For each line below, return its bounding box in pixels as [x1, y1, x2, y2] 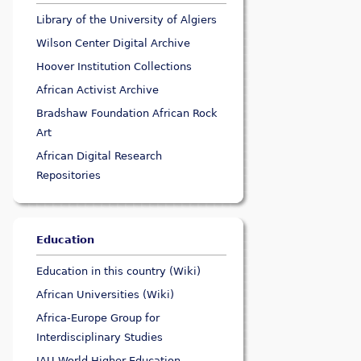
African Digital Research [36, 150, 163, 163]
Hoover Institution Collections [36, 60, 193, 73]
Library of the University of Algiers [36, 14, 218, 27]
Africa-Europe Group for [36, 312, 160, 325]
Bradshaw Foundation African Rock [36, 107, 218, 120]
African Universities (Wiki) [36, 288, 175, 301]
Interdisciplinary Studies [36, 331, 164, 344]
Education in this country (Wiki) [36, 265, 201, 278]
